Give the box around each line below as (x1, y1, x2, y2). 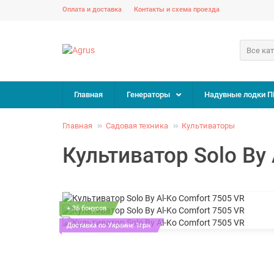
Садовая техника (106, 121, 168, 130)
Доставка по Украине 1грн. (67, 221, 152, 229)
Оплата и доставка (62, 6, 122, 13)
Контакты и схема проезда (134, 6, 220, 13)
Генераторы (126, 90, 170, 99)
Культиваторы (182, 121, 235, 130)
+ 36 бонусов (67, 204, 106, 212)
